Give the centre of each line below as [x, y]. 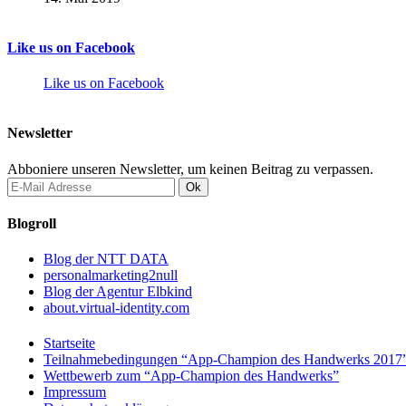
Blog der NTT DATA [106, 259]
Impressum [75, 392]
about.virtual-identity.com [116, 308]
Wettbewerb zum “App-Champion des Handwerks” [191, 376]
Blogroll [32, 223]
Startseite [69, 343]
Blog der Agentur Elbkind [118, 292]
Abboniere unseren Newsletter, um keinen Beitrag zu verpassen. [190, 169]
